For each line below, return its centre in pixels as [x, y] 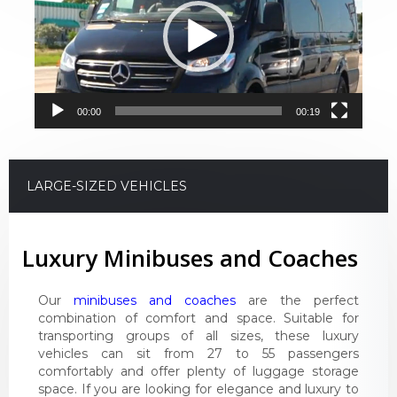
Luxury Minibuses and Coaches [190, 257]
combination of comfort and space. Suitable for [198, 318]
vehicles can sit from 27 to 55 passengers [198, 353]
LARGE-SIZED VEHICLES [107, 187]
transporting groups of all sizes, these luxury [198, 335]
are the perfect [298, 300]
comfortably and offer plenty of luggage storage [198, 371]
